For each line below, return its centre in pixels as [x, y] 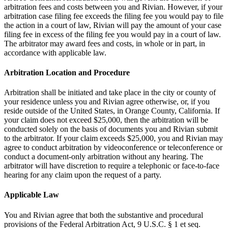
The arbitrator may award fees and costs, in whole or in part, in [105, 43]
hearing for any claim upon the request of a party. [83, 175]
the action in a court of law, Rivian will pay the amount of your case [113, 25]
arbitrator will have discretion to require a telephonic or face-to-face [112, 166]
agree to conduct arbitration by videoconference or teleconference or [113, 148]
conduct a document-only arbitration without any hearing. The [104, 157]
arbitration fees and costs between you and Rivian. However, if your [113, 7]
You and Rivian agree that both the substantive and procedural [104, 215]
